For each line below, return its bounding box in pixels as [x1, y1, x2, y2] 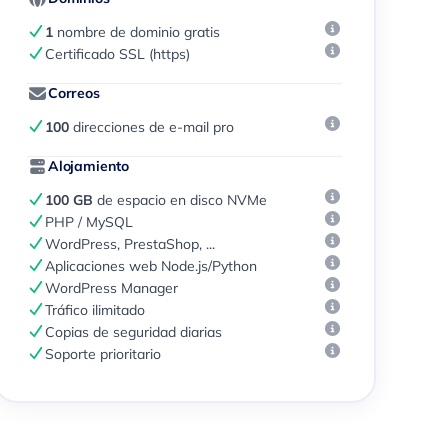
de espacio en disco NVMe [93, 191, 268, 209]
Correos [47, 84, 100, 102]
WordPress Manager [45, 279, 179, 297]
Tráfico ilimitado [45, 301, 146, 319]
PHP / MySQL [45, 213, 134, 231]
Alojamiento [47, 157, 129, 175]
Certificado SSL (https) [45, 45, 191, 63]
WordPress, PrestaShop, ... [45, 235, 216, 253]
